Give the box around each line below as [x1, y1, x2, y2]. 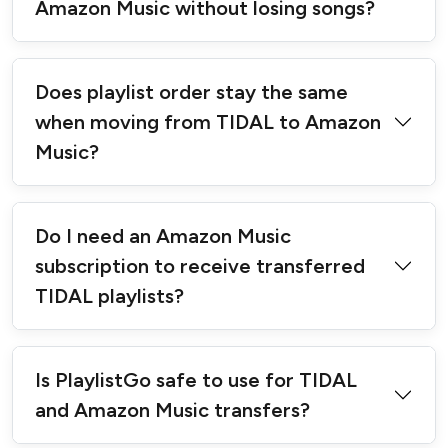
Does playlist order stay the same [35, 80, 348, 105]
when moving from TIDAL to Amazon [35, 110, 381, 135]
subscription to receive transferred [35, 254, 365, 279]
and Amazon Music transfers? [35, 398, 310, 423]
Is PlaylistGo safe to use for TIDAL [35, 368, 357, 393]
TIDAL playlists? [35, 284, 184, 309]
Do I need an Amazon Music [35, 224, 291, 249]
